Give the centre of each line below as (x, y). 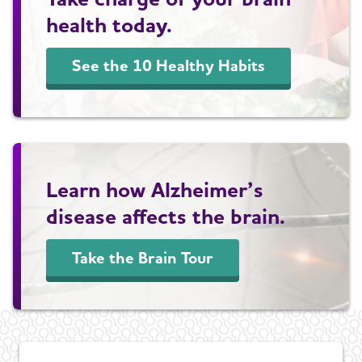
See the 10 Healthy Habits (169, 66)
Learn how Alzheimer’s (155, 189)
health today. (109, 24)
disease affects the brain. (166, 216)
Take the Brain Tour (143, 257)
